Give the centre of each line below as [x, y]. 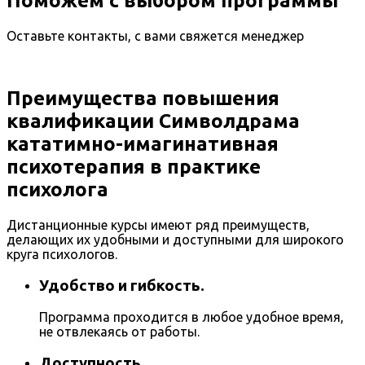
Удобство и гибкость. [122, 285]
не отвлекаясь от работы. [119, 332]
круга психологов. [62, 254]
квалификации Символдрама [153, 121]
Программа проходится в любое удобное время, [191, 317]
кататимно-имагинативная [143, 144]
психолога [57, 190]
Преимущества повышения [143, 99]
